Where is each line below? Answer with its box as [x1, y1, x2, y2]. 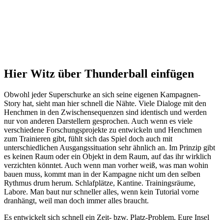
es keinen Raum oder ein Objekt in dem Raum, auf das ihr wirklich [4, 152, 211, 161]
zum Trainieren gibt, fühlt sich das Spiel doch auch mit [4, 135, 172, 143]
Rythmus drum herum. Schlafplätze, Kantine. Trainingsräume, [4, 179, 195, 188]
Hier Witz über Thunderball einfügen [4, 67, 194, 81]
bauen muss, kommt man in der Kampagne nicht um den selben [4, 170, 200, 179]
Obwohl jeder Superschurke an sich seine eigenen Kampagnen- [4, 90, 200, 99]
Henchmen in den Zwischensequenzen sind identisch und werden [4, 108, 207, 117]
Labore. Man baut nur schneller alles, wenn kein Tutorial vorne [4, 188, 199, 196]
